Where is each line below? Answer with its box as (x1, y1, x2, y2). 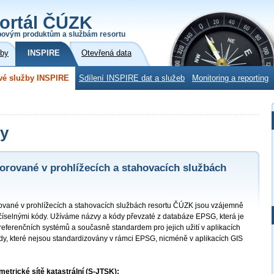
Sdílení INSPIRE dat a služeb (79, 74, 185, 83)
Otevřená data (81, 49, 131, 57)
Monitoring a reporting (192, 74, 268, 83)
